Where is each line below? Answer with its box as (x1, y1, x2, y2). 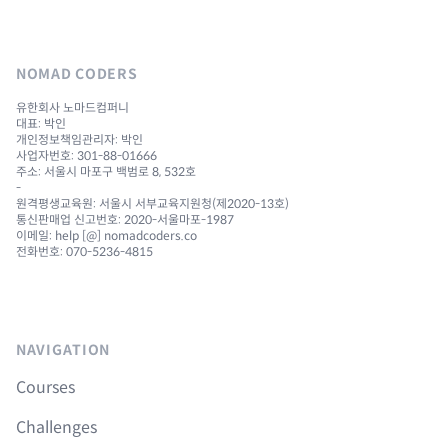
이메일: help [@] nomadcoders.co (16, 228, 197, 244)
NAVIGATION (16, 341, 110, 360)
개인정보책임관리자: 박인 (16, 132, 143, 148)
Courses (16, 377, 75, 399)
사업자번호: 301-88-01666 (16, 148, 157, 164)
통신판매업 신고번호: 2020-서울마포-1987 (16, 212, 234, 228)
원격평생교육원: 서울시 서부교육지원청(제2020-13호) (16, 196, 289, 212)
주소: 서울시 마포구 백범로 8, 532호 (16, 164, 196, 180)
